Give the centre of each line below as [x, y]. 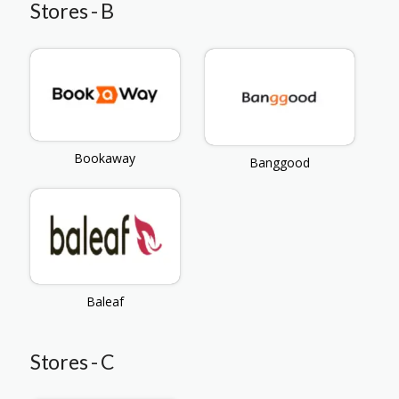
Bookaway [105, 159]
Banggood [279, 163]
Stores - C [73, 362]
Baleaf [105, 302]
